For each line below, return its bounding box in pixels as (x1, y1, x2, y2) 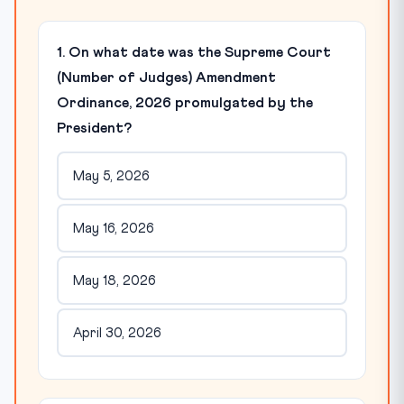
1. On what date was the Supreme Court (57, 45, 331, 60)
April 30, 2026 (72, 326, 161, 340)
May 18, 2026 (72, 273, 156, 288)
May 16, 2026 (72, 221, 154, 235)
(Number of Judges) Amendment (57, 70, 276, 86)
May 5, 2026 (72, 169, 150, 183)
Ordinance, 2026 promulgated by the (57, 96, 313, 111)
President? (57, 121, 132, 136)
